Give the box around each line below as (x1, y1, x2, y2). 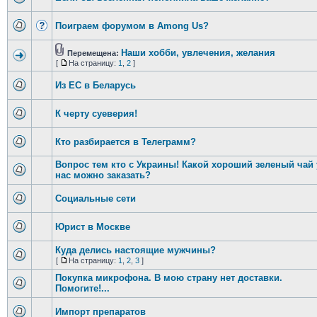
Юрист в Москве (54, 221, 130, 232)
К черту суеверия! (54, 108, 137, 119)
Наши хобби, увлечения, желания (120, 47, 275, 58)
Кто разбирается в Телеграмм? (54, 137, 196, 147)
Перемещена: (67, 49, 121, 57)
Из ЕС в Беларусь (54, 80, 136, 91)
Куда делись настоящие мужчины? (54, 245, 216, 255)
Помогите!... (54, 283, 110, 294)
